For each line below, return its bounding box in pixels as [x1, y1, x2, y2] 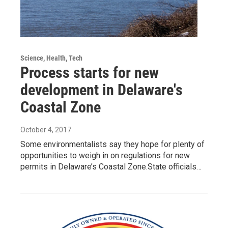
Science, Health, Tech [20, 54, 82, 63]
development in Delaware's [20, 81, 183, 99]
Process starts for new [20, 64, 159, 82]
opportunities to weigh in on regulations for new [20, 151, 190, 161]
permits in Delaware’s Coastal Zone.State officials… [20, 162, 202, 172]
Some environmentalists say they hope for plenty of [20, 139, 205, 150]
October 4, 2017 [20, 126, 71, 134]
